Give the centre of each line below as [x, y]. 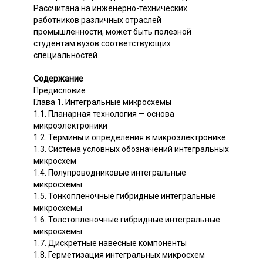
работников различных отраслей [97, 20]
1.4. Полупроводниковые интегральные [110, 173]
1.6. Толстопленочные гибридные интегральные [127, 220]
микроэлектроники [70, 126]
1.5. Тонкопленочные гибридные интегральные [125, 196]
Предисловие [60, 91]
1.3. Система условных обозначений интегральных [131, 149]
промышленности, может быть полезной [112, 32]
